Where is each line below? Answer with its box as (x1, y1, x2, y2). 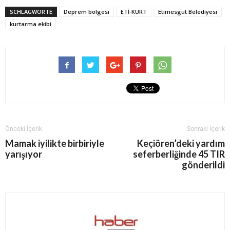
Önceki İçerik (5, 125, 42, 132)
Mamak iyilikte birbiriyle (5, 137, 104, 149)
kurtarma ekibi (10, 20, 51, 28)
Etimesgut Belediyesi (158, 7, 217, 15)
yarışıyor (5, 148, 42, 160)
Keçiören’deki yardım (137, 137, 225, 149)
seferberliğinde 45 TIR (133, 148, 225, 160)
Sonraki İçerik (187, 125, 225, 132)
